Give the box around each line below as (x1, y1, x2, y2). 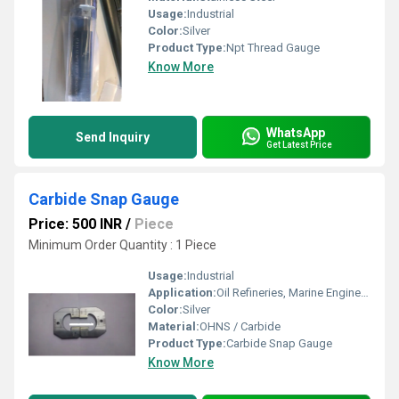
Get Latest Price (266, 139, 332, 150)
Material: (148, 320, 199, 333)
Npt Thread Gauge (226, 41, 320, 54)
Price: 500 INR (28, 216, 122, 232)
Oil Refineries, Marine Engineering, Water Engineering (216, 286, 361, 299)
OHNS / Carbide (199, 320, 281, 333)
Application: (148, 286, 216, 299)
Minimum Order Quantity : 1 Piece (28, 238, 216, 252)
